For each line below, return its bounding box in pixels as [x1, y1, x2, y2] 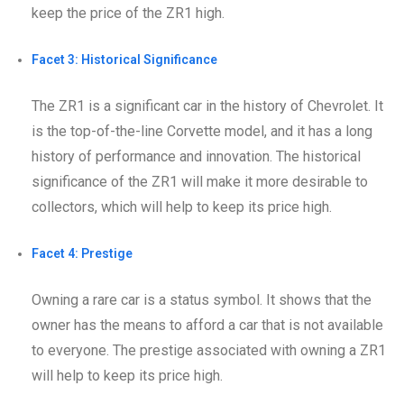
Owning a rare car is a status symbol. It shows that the [32, 290, 372, 308]
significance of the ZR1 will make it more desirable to [32, 172, 368, 190]
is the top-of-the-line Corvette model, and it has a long [32, 122, 372, 140]
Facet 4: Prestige [32, 245, 133, 261]
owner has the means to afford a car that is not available [32, 316, 383, 334]
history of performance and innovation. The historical [32, 147, 361, 165]
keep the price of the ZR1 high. [32, 4, 225, 22]
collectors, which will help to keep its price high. [32, 197, 332, 216]
